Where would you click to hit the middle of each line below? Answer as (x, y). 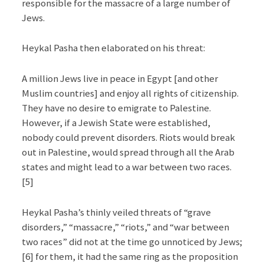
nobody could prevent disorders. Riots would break (128, 138)
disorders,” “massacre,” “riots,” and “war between (125, 227)
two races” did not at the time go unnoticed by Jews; (132, 242)
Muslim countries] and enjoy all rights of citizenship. (130, 93)
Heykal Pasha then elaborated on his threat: (113, 48)
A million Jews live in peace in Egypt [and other (120, 79)
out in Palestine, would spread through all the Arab (128, 152)
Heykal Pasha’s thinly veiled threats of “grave (116, 212)
